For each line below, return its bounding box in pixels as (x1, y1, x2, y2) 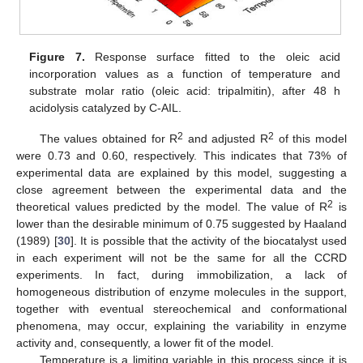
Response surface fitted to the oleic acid (84, 49, 340, 63)
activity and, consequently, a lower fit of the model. (16, 335, 274, 349)
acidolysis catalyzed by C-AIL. (29, 100, 182, 114)
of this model (274, 131, 347, 145)
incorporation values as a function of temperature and (29, 66, 340, 80)
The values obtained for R (39, 131, 178, 145)
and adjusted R (183, 131, 269, 145)
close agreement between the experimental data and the (16, 182, 347, 196)
